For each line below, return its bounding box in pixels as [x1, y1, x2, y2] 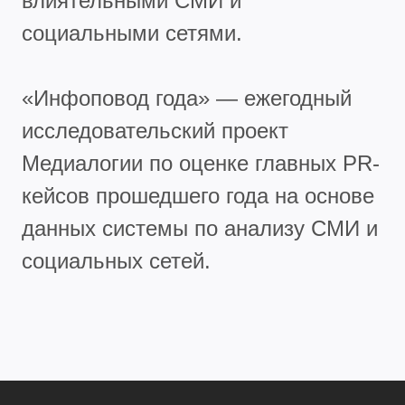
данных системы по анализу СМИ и [22, 215, 378, 240]
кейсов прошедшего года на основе [22, 183, 374, 208]
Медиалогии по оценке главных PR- [22, 150, 380, 175]
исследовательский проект [22, 118, 288, 143]
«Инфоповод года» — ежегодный [22, 85, 352, 110]
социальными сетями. [22, 20, 242, 45]
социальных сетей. [22, 248, 211, 273]
